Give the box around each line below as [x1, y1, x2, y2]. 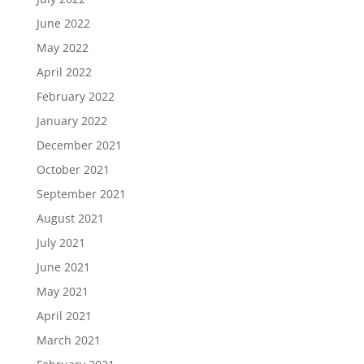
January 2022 [36, 113, 107, 129]
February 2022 [36, 89, 115, 105]
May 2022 [36, 40, 89, 56]
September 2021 [36, 186, 126, 202]
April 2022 [36, 64, 92, 80]
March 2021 [36, 332, 101, 349]
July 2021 [36, 235, 85, 251]
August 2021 [36, 210, 104, 227]
